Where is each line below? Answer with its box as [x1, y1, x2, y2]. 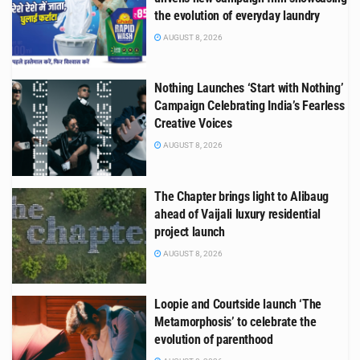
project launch [154, 223, 225, 239]
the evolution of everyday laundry [154, 7, 320, 23]
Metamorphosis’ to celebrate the [154, 314, 317, 330]
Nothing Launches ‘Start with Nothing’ [154, 80, 344, 96]
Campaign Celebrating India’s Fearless [154, 98, 345, 114]
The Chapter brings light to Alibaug [154, 188, 329, 204]
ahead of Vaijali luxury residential [154, 206, 321, 222]
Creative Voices [154, 116, 232, 132]
